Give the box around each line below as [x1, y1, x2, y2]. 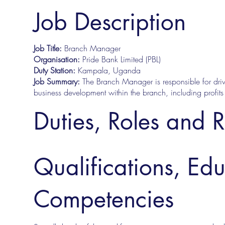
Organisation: [33, 54, 82, 65]
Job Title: [33, 43, 64, 54]
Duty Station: [33, 65, 78, 76]
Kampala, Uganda [77, 65, 141, 76]
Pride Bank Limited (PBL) [82, 54, 161, 65]
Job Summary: [33, 76, 82, 87]
